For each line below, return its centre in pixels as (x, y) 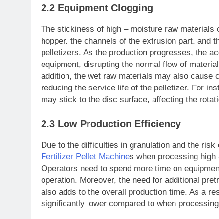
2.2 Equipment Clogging (97, 8)
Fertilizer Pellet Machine (85, 156)
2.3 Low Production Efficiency (111, 123)
